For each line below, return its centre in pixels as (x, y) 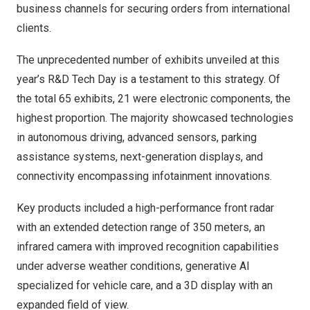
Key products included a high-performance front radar (145, 208)
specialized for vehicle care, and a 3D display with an (145, 285)
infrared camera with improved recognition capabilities (148, 247)
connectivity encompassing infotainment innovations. (144, 176)
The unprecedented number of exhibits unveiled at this (148, 60)
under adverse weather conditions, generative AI (133, 266)
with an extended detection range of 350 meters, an (141, 227)
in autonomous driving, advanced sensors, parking (137, 137)
